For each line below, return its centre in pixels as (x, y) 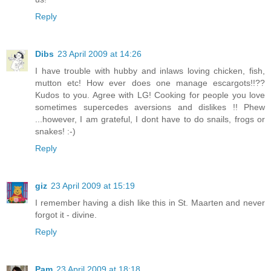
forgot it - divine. (66, 215)
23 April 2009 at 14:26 (100, 54)
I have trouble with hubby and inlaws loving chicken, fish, (150, 71)
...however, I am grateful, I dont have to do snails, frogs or (150, 119)
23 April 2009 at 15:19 (93, 186)
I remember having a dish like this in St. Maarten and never (150, 203)
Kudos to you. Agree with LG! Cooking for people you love (150, 95)
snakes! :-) (55, 132)
